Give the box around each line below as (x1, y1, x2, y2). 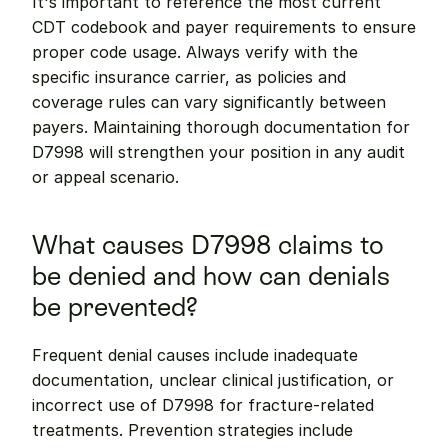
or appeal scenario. (32, 167, 179, 187)
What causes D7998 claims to (32, 230, 384, 260)
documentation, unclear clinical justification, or (32, 370, 394, 390)
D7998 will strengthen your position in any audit (32, 142, 405, 162)
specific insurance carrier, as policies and (32, 67, 346, 87)
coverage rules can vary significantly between (32, 92, 386, 112)
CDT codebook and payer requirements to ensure (32, 17, 416, 37)
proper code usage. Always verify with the (32, 42, 358, 62)
